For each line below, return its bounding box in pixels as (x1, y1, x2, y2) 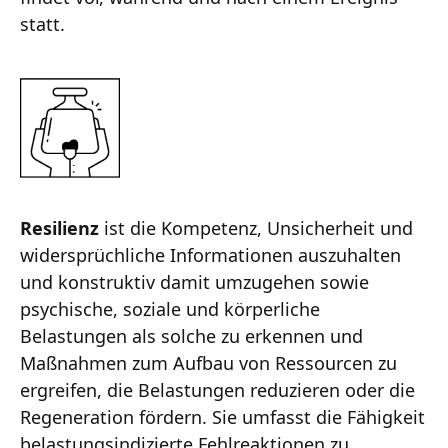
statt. (20, 11, 65, 36)
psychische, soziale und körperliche (20, 297, 320, 322)
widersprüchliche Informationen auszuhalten (20, 243, 401, 268)
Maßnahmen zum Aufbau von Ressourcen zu (20, 351, 397, 376)
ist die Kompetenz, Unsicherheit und (99, 216, 413, 241)
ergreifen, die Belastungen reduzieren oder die (20, 378, 415, 403)
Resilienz (20, 216, 99, 241)
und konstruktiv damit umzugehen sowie (20, 270, 369, 295)
